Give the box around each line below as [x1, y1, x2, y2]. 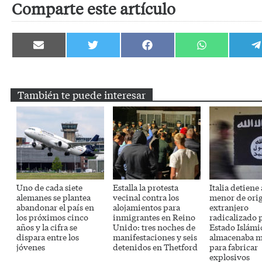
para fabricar [209, 241, 258, 253]
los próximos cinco [16, 211, 88, 223]
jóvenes [16, 241, 45, 253]
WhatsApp [201, 60, 240, 72]
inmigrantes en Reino [113, 211, 195, 223]
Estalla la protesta [113, 181, 178, 193]
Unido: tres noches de [113, 221, 195, 233]
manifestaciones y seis [113, 231, 197, 243]
